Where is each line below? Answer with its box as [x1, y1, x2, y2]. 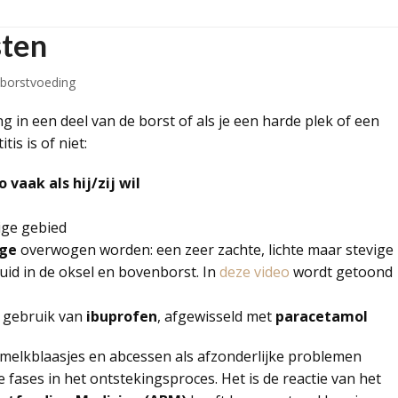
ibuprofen [82, 306, 157, 326]
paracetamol [271, 306, 368, 326]
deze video [219, 262, 290, 282]
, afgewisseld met [156, 306, 272, 326]
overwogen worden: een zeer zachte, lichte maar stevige [16, 240, 394, 259]
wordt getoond [292, 262, 393, 282]
